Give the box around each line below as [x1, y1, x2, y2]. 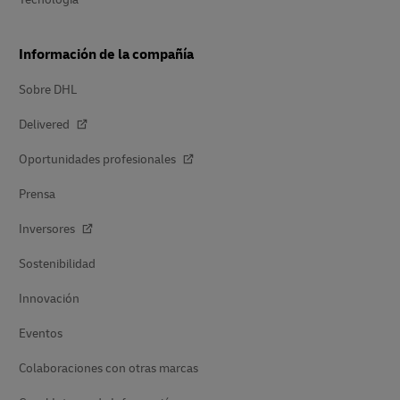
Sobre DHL [19, 82, 77, 97]
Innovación [19, 291, 79, 306]
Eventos [19, 326, 62, 341]
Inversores [19, 221, 78, 237]
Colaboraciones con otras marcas [19, 361, 198, 376]
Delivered [19, 117, 72, 132]
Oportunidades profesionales [19, 152, 179, 167]
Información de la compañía [19, 46, 194, 63]
